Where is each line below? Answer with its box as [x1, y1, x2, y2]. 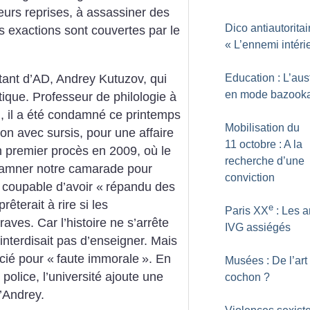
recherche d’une [225, 155, 304, 167]
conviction [225, 172, 275, 183]
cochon [225, 271, 261, 283]
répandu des [106, 179, 175, 194]
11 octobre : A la [225, 138, 302, 150]
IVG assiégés [225, 221, 291, 233]
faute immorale [57, 251, 139, 266]
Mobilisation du [225, 122, 300, 134]
